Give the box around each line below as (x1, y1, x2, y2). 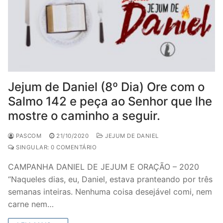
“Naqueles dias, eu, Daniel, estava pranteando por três (8, 174, 213, 184)
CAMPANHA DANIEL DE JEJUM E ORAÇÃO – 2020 (8, 162, 199, 172)
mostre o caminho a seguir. (8, 109, 160, 123)
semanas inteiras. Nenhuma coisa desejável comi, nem (8, 187, 212, 197)
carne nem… (8, 199, 54, 209)
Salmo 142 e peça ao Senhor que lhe (8, 94, 212, 109)
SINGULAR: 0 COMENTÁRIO (14, 144, 97, 151)
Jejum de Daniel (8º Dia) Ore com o (8, 80, 205, 94)
